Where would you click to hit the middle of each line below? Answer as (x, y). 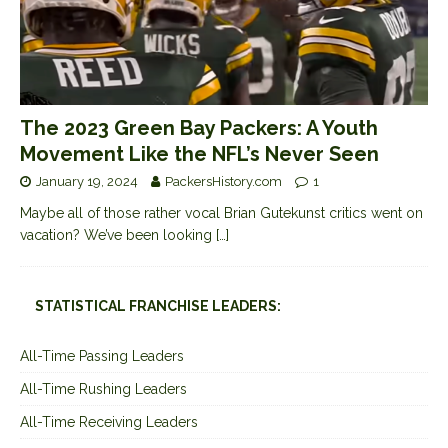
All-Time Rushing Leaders (103, 388)
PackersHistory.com (223, 181)
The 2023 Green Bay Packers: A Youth (199, 127)
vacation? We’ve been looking (118, 234)
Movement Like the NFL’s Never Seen (199, 153)
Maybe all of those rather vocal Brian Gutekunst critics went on (221, 212)
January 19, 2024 (87, 181)
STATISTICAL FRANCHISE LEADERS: (158, 305)
